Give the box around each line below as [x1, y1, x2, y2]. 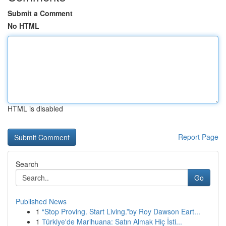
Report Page [178, 132, 218, 142]
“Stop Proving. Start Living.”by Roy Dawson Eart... [42, 206, 200, 216]
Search [16, 159, 38, 169]
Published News [16, 196, 67, 206]
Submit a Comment [8, 8, 73, 18]
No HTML [8, 21, 39, 31]
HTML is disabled [8, 103, 63, 114]
